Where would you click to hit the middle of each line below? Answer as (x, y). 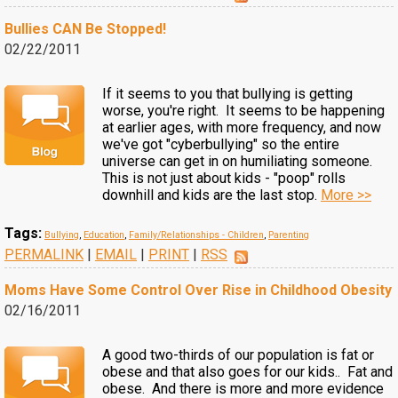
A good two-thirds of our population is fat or (238, 355)
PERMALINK (44, 255)
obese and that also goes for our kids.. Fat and (247, 372)
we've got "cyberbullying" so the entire (221, 144)
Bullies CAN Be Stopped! (85, 29)
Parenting (289, 235)
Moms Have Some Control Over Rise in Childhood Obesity (198, 290)
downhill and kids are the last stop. (211, 195)
